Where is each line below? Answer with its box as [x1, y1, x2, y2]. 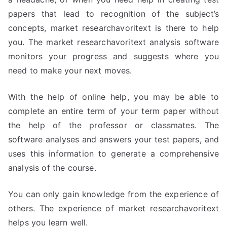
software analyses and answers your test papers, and [8, 134, 219, 144]
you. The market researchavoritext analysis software [8, 37, 219, 47]
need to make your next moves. [8, 65, 132, 75]
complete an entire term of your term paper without [8, 106, 219, 116]
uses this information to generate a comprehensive [8, 148, 219, 159]
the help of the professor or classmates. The [8, 120, 219, 130]
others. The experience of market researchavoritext [8, 203, 219, 213]
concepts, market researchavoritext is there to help [8, 23, 219, 33]
